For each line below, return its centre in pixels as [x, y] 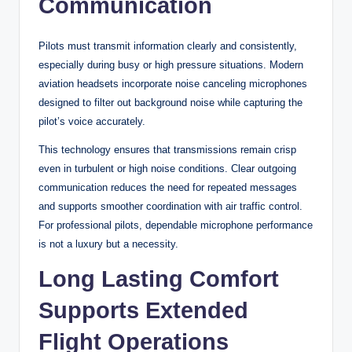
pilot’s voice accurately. [92, 121]
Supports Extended [143, 310]
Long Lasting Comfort [159, 279]
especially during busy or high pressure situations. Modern [171, 64]
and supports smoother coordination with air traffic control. [170, 206]
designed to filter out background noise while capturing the [170, 102]
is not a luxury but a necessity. [108, 244]
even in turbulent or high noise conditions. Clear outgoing [167, 168]
